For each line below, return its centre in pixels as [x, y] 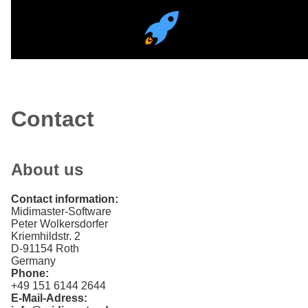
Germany [33, 261]
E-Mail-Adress [47, 298]
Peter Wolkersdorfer [59, 224]
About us [47, 170]
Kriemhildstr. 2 [46, 236]
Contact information [63, 199]
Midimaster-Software [61, 212]
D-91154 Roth [45, 249]
